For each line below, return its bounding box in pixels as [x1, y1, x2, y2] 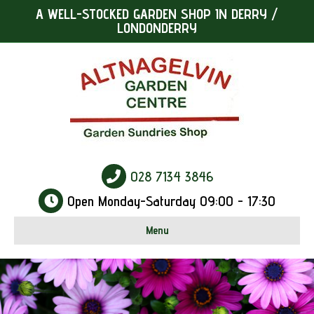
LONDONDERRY [117, 20, 197, 36]
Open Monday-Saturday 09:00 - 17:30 [63, 193, 275, 210]
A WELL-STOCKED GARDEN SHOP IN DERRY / [36, 6, 278, 22]
